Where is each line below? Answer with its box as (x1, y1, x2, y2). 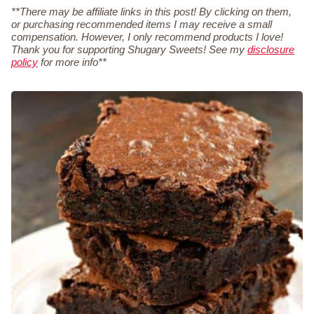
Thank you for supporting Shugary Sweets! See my (11, 43, 247, 56)
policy (11, 56, 38, 69)
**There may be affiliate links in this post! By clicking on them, (11, 6, 292, 18)
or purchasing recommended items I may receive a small (11, 18, 272, 31)
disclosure (247, 43, 294, 56)
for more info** (38, 56, 107, 69)
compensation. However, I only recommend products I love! (11, 31, 283, 43)
